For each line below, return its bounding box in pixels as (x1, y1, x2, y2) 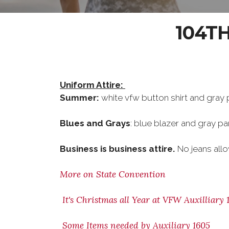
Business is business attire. (60, 144, 175, 154)
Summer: (60, 93, 99, 103)
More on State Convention (60, 169, 166, 180)
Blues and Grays (60, 118, 130, 128)
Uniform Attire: (60, 80, 125, 90)
